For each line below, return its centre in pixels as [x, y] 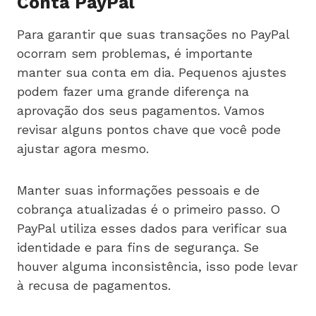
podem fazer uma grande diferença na [133, 91]
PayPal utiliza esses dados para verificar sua [152, 228]
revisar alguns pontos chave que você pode [149, 129]
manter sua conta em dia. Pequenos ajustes [152, 72]
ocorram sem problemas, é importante [135, 53]
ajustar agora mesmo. [83, 148]
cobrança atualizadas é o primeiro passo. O [148, 209]
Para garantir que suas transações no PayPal [153, 34]
